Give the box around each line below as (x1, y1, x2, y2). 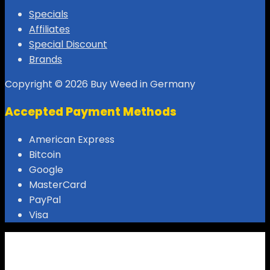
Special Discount (29, 37, 107, 52)
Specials (29, 7, 68, 22)
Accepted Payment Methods (5, 103, 177, 120)
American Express (29, 132, 115, 146)
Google (29, 162, 63, 177)
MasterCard (29, 177, 86, 192)
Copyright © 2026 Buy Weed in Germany (5, 77, 195, 92)
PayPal (29, 192, 61, 207)
